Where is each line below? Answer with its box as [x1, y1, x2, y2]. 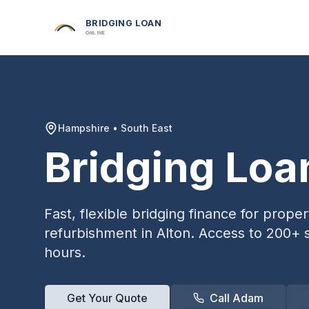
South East [121, 122, 172, 134]
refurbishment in [44, 225, 157, 241]
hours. [44, 244, 86, 261]
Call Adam [210, 291, 263, 305]
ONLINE [86, 29, 105, 36]
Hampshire [58, 122, 110, 134]
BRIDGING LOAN [86, 18, 161, 29]
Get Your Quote [67, 291, 148, 305]
